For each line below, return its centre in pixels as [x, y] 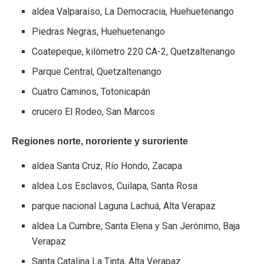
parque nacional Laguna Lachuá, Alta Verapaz [124, 206]
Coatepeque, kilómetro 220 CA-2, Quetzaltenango [134, 51]
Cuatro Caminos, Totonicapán [91, 91]
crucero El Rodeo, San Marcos [94, 111]
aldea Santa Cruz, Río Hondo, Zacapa [107, 166]
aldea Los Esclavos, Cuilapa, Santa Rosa [115, 186]
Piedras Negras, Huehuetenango [99, 31]
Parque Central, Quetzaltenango [97, 71]
